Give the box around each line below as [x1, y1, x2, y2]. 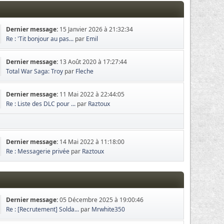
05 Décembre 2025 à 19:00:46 [59, 195, 144, 204]
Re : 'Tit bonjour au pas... [6, 34, 74, 43]
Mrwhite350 [91, 205, 125, 213]
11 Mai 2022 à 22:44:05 [59, 90, 125, 98]
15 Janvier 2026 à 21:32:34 [59, 25, 133, 33]
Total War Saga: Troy [6, 67, 63, 75]
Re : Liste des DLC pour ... [6, 99, 76, 108]
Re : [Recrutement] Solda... [6, 205, 79, 213]
